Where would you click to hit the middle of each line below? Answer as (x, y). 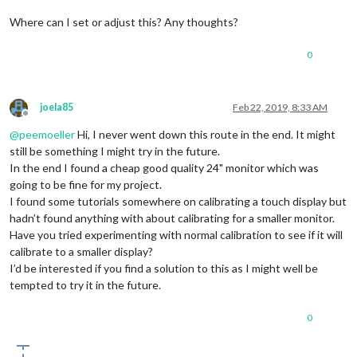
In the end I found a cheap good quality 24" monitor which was (164, 167)
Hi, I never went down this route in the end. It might (205, 134)
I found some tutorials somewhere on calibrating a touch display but (178, 201)
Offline (40, 119)
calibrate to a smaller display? (81, 251)
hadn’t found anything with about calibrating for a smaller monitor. (172, 218)
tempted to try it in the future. (85, 284)
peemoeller (47, 134)
